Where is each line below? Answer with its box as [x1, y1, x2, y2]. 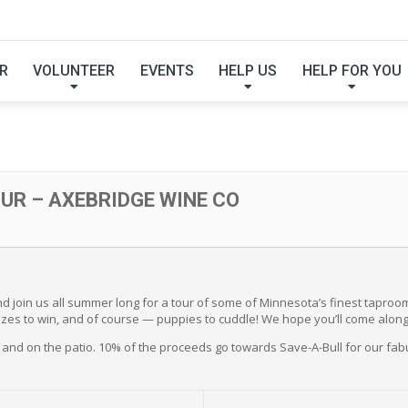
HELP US [219, 61, 278, 79]
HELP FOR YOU [301, 61, 402, 79]
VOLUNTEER [33, 61, 116, 79]
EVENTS [139, 61, 194, 79]
